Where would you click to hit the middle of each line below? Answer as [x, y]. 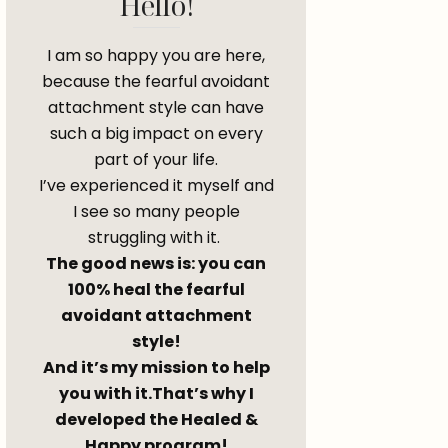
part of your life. [156, 159]
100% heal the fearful [156, 289]
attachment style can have [156, 107]
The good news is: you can [156, 263]
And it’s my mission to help [156, 367]
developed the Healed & [156, 419]
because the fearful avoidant [156, 81]
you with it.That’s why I [156, 393]
